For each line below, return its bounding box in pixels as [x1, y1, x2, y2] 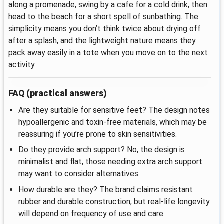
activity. [8, 59, 36, 69]
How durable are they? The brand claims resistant [18, 184, 193, 194]
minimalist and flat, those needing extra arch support [18, 157, 202, 167]
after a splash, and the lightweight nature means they [8, 35, 196, 45]
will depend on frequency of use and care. [18, 208, 165, 218]
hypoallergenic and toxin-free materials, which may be [18, 117, 207, 127]
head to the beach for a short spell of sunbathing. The [8, 11, 198, 21]
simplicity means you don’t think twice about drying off [8, 23, 201, 33]
